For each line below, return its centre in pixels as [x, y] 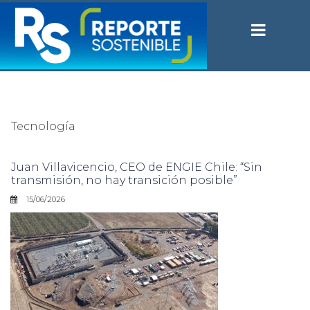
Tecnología [43, 126]
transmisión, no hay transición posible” [124, 180]
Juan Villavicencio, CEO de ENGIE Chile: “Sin [137, 167]
